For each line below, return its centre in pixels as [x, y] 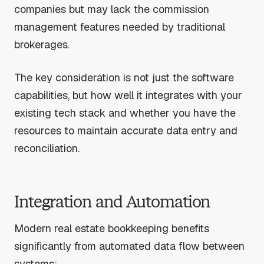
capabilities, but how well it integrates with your [128, 95]
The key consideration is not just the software [124, 77]
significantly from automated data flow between [129, 246]
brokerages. [42, 44]
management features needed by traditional [120, 27]
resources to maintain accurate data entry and [126, 130]
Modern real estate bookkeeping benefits [112, 228]
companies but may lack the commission [112, 9]
